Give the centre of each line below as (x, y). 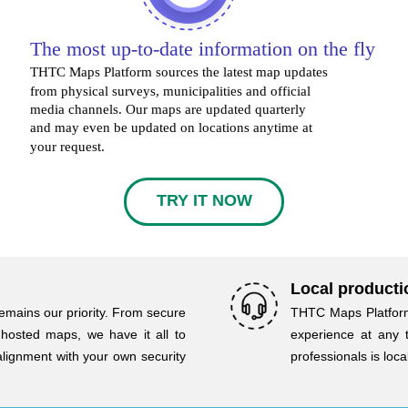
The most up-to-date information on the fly (203, 48)
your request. (68, 147)
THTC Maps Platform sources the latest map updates (181, 72)
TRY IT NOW (204, 201)
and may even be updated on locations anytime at (173, 127)
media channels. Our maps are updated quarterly (170, 109)
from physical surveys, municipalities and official (173, 91)
